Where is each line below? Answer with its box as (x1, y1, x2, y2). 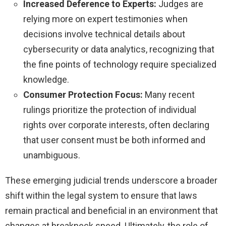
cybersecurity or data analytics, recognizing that (23, 44, 214, 55)
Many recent (143, 89, 195, 100)
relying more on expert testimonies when (23, 14, 188, 25)
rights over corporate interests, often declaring (23, 120, 209, 131)
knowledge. (23, 74, 69, 85)
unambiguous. (23, 150, 80, 161)
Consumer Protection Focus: (23, 89, 143, 100)
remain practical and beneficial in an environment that (5, 205, 218, 216)
